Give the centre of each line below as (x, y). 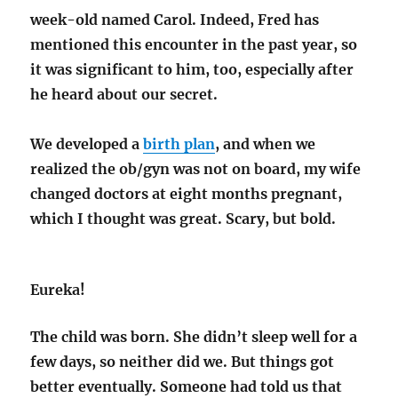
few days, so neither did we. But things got (183, 362)
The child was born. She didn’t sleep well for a (194, 337)
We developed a (87, 144)
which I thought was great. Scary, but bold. (183, 219)
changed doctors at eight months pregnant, (187, 194)
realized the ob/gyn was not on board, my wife (196, 169)
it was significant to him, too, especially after (192, 70)
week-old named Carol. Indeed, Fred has (175, 20)
